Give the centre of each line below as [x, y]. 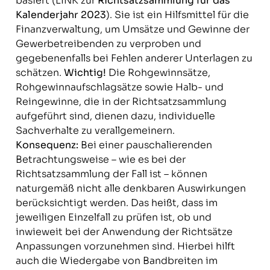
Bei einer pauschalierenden [145, 145]
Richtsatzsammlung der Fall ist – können [111, 174]
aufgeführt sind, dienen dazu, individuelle [115, 116]
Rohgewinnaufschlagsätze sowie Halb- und [119, 87]
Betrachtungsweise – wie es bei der [100, 159]
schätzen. [39, 73]
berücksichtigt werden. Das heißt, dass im [116, 203]
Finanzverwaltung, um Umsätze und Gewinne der [132, 29]
